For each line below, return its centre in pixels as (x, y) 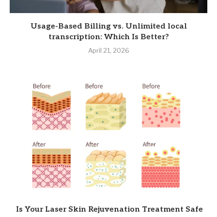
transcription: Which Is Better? (108, 37)
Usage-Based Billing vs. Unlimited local (108, 26)
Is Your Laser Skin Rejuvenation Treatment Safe (108, 209)
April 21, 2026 (108, 50)
